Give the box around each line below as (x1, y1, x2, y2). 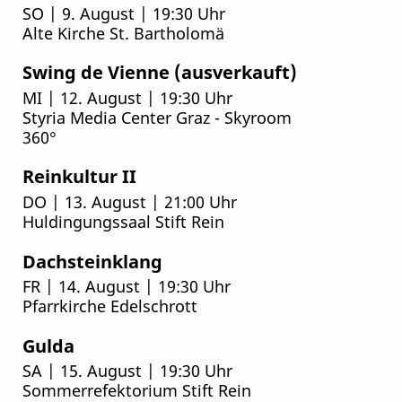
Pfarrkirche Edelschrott (22, 294, 197, 318)
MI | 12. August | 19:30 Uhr (22, 85, 232, 109)
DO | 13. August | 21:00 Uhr (22, 189, 237, 213)
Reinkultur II (22, 163, 136, 189)
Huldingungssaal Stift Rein (22, 209, 224, 232)
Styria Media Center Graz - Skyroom (22, 105, 292, 128)
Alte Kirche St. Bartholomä (22, 21, 224, 44)
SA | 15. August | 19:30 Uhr (22, 359, 232, 382)
